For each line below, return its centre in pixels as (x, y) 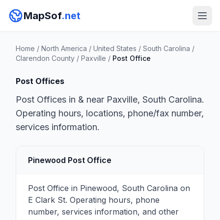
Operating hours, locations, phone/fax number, (110, 113)
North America (64, 48)
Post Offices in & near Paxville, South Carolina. (110, 99)
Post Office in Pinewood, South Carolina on (109, 188)
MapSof (42, 16)
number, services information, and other (103, 212)
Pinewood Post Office (70, 160)
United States (115, 48)
